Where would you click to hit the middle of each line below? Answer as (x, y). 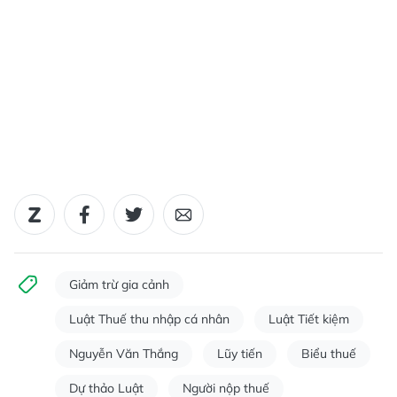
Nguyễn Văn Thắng (124, 354)
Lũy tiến (240, 354)
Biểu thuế (329, 354)
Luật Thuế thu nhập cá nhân (149, 319)
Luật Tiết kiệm (309, 319)
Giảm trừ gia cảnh (119, 285)
